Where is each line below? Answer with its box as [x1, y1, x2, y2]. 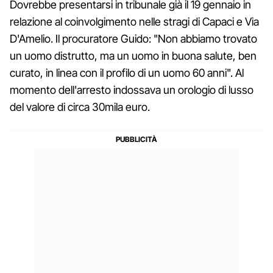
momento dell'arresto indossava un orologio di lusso [10, 83, 253, 96]
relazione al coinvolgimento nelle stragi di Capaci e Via [10, 15, 259, 28]
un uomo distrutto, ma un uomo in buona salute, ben [10, 49, 257, 62]
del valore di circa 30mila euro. [10, 100, 150, 113]
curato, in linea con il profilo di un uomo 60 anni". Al [10, 66, 244, 79]
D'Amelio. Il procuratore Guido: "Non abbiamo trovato [10, 32, 257, 45]
